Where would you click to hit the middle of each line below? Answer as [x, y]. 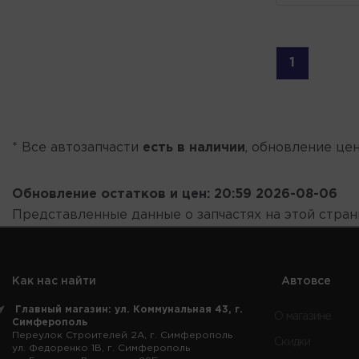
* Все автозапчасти [77, 147]
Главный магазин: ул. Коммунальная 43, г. [129, 309]
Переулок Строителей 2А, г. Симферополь [122, 335]
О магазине [303, 316]
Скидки [292, 342]
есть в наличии [194, 147]
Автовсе [306, 281]
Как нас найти [54, 281]
